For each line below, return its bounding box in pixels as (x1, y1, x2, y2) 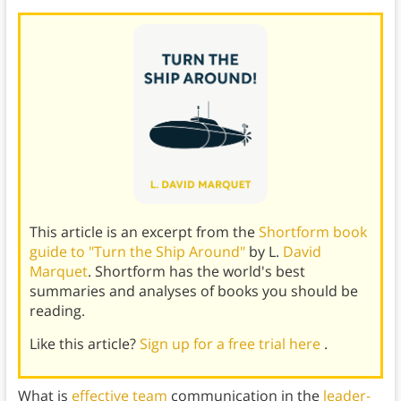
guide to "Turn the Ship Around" (29, 241, 249, 261)
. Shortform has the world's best (87, 260, 305, 281)
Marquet (29, 260, 88, 281)
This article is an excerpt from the (29, 221, 259, 242)
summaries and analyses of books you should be (29, 280, 358, 301)
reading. (29, 300, 85, 320)
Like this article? (29, 333, 140, 354)
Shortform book (258, 221, 367, 242)
